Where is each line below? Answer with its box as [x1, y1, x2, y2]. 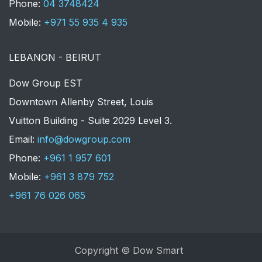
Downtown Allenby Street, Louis [9, 96, 153, 108]
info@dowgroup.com [37, 133, 130, 146]
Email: [9, 133, 37, 146]
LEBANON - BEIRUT [9, 51, 101, 64]
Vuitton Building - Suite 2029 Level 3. [9, 115, 172, 127]
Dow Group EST [9, 77, 82, 89]
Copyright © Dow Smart [74, 244, 183, 256]
